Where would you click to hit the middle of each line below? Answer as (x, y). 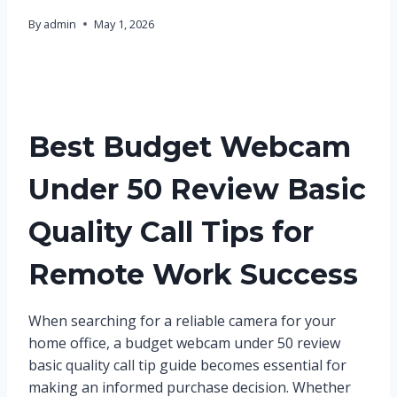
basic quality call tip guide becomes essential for (187, 366)
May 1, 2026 (125, 24)
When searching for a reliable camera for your (182, 321)
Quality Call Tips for (171, 232)
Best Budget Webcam (190, 147)
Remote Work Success (193, 275)
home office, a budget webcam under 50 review (184, 343)
